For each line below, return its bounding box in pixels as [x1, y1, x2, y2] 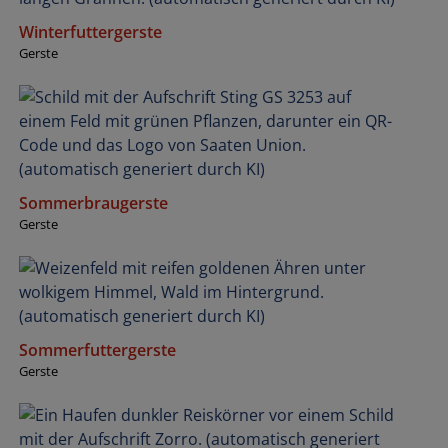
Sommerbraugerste [19, 191, 168, 214]
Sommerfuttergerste [19, 338, 176, 361]
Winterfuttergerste [19, 20, 162, 43]
